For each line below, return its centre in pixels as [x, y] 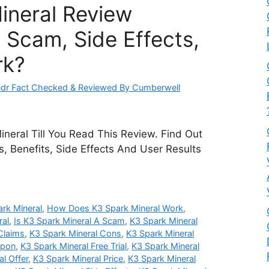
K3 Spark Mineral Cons [75, 234]
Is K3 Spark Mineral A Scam [69, 221]
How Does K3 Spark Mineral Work [115, 208]
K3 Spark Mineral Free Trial [74, 246]
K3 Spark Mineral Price [78, 259]
